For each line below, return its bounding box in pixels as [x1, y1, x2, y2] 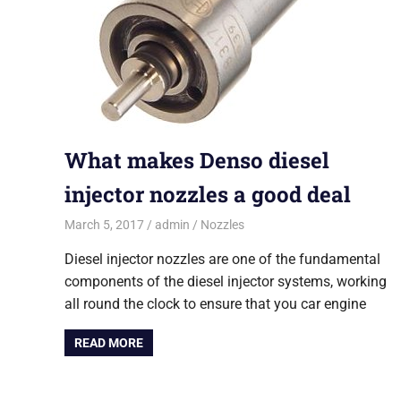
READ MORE [74, 335, 144, 350]
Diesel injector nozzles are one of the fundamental [64, 250, 380, 268]
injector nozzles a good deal [64, 180, 351, 209]
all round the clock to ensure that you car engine [64, 294, 366, 312]
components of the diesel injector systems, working [64, 272, 387, 290]
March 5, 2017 [64, 217, 144, 232]
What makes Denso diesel [64, 146, 329, 175]
